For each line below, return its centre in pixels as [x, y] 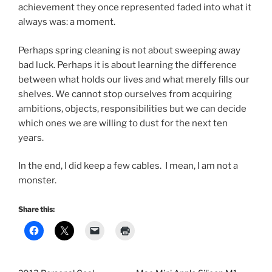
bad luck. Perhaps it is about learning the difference [127, 65]
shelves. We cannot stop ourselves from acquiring [125, 94]
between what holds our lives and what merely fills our [134, 79]
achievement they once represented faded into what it [135, 8]
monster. [37, 181]
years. [31, 138]
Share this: [36, 209]
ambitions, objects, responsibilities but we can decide [132, 108]
